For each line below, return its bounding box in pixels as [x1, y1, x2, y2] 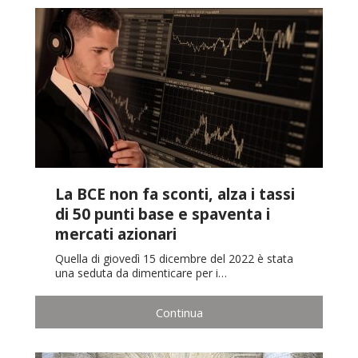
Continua [155, 304, 203, 320]
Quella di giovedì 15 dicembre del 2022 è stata [55, 251, 293, 267]
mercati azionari [55, 223, 177, 245]
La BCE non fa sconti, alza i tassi [55, 183, 295, 205]
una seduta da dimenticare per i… [55, 265, 227, 281]
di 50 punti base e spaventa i [55, 203, 270, 225]
